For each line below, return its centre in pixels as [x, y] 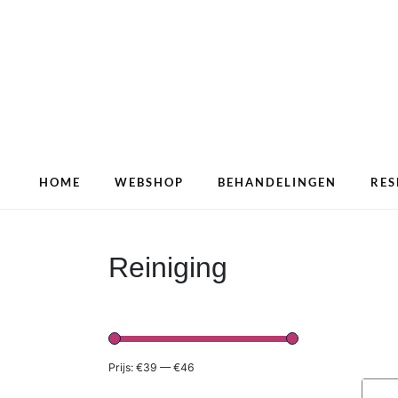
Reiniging [168, 267]
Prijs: [122, 367]
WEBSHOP [149, 182]
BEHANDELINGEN [277, 182]
